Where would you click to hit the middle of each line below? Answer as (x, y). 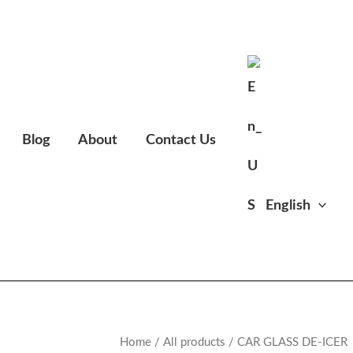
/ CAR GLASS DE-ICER (286, 342)
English (288, 205)
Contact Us (180, 140)
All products (194, 342)
